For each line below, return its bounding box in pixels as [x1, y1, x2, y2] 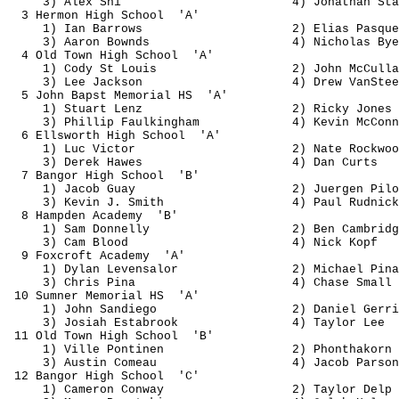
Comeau [114, 356, 157, 370]
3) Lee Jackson [43, 76, 142, 89]
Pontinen [107, 343, 164, 356]
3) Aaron [43, 36, 107, 49]
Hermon [36, 9, 78, 22]
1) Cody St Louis [43, 62, 157, 76]
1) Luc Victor [43, 142, 135, 156]
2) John [292, 62, 349, 76]
